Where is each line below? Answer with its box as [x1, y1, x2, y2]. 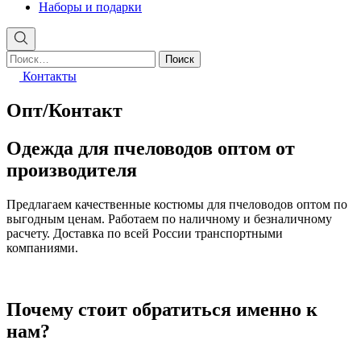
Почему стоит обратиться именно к [6, 298, 317, 320]
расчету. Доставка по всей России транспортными [6, 226, 283, 240]
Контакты [19, 68, 77, 83]
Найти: [6, 49, 44, 64]
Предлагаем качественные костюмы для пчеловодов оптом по [6, 197, 347, 211]
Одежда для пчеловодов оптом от [6, 137, 295, 159]
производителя [6, 159, 137, 180]
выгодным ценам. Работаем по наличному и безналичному [6, 211, 332, 226]
